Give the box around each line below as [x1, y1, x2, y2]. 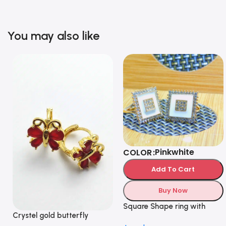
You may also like [8, 28, 99, 43]
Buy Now [158, 185, 188, 195]
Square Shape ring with [123, 201, 205, 211]
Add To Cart [151, 164, 195, 174]
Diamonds [123, 212, 158, 221]
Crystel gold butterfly [13, 211, 88, 220]
